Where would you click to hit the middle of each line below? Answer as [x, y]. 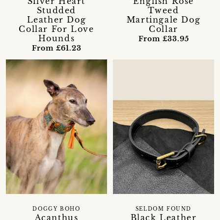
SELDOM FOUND [164, 209]
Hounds [56, 38]
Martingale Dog [164, 19]
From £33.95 [164, 39]
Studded [56, 10]
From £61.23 [56, 48]
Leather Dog [56, 19]
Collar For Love [56, 29]
